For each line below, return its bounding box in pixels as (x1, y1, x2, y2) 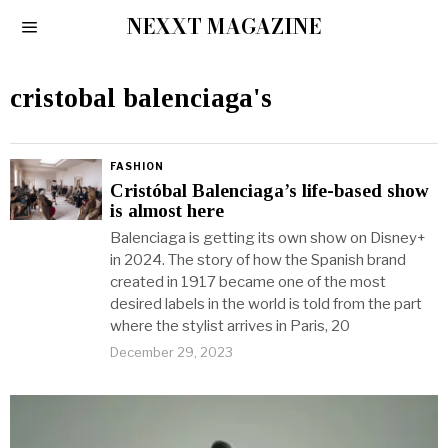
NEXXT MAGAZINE (126, 11, 321, 42)
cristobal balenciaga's (10, 83, 272, 113)
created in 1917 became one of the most (110, 273, 386, 291)
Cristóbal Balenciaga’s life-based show (110, 180, 429, 201)
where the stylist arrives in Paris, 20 (110, 317, 350, 335)
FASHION (110, 160, 164, 172)
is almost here (110, 200, 224, 221)
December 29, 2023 (110, 344, 233, 360)
